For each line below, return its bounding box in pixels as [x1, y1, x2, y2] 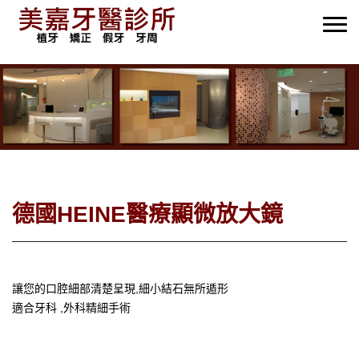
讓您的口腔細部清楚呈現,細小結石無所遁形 [12, 281, 228, 295]
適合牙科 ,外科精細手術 [12, 301, 131, 314]
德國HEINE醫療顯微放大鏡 [12, 201, 283, 227]
